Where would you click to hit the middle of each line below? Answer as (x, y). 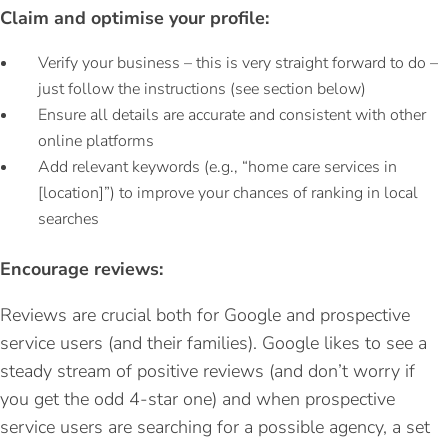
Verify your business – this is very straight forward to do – (238, 62)
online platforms (96, 140)
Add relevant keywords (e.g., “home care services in (217, 166)
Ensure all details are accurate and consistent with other (232, 114)
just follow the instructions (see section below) (202, 88)
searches (68, 218)
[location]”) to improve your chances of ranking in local (228, 192)
